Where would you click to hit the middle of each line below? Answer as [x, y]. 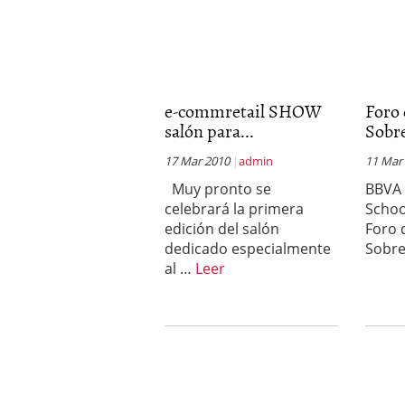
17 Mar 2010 [197, 161]
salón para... [209, 130]
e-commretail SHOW [243, 110]
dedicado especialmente [248, 249]
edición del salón [222, 229]
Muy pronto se [218, 189]
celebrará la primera [234, 209]
